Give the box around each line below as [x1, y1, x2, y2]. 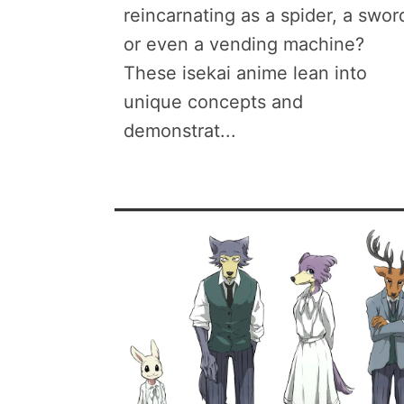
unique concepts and [124, 91, 303, 113]
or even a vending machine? [124, 33, 364, 55]
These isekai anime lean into [124, 62, 367, 84]
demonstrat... [124, 120, 236, 142]
